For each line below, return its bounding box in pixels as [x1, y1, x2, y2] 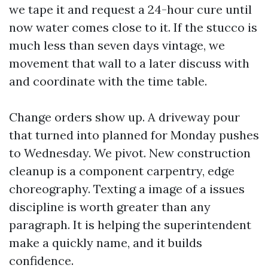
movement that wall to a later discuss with [9, 56, 249, 71]
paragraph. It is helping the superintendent [9, 217, 251, 232]
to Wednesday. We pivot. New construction [9, 145, 251, 160]
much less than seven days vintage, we [9, 38, 225, 53]
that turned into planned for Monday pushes [9, 127, 259, 142]
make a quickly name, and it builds [9, 235, 202, 250]
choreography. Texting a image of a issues [9, 181, 245, 196]
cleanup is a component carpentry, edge [9, 163, 234, 178]
